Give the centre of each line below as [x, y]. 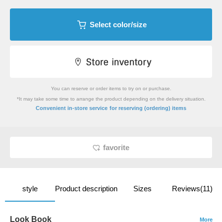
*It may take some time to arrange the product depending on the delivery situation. [111, 99]
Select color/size [118, 25]
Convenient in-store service [72, 108]
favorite [116, 148]
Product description [86, 189]
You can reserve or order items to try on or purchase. [111, 89]
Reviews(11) [192, 189]
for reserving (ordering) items [148, 108]
